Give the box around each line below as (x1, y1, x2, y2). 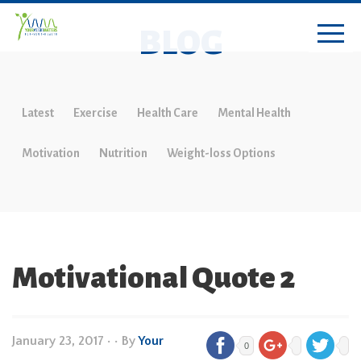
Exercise (73, 106, 118, 119)
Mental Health (218, 106, 291, 119)
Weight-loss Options (167, 147, 276, 160)
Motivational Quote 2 (12, 262, 295, 294)
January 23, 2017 (12, 334, 104, 348)
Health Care (137, 106, 198, 119)
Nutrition (99, 147, 147, 160)
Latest (22, 106, 54, 119)
